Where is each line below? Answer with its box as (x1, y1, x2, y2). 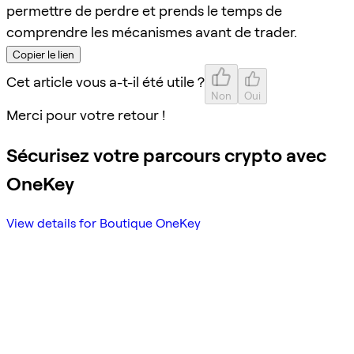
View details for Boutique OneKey (6, 215, 201, 231)
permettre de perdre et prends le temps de (6, 2, 282, 19)
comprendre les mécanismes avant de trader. (6, 23, 297, 40)
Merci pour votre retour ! (6, 106, 165, 123)
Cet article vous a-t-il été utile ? (6, 73, 205, 90)
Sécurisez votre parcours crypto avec (6, 143, 326, 167)
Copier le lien (13, 47, 74, 61)
